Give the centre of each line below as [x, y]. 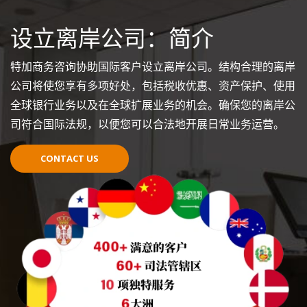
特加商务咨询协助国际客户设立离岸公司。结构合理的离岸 [153, 66]
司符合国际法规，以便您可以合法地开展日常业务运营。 [147, 124]
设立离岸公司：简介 [112, 38]
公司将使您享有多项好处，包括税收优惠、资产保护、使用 [153, 86]
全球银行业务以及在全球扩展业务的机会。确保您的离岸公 [153, 105]
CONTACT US [70, 158]
